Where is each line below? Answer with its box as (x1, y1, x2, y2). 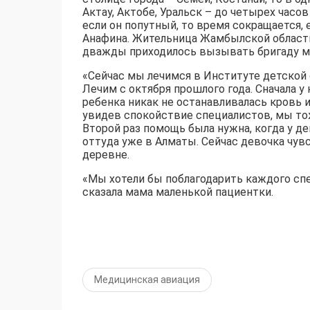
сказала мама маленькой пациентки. (82, 185, 273, 199)
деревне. (82, 147, 129, 161)
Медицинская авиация (94, 273, 200, 285)
